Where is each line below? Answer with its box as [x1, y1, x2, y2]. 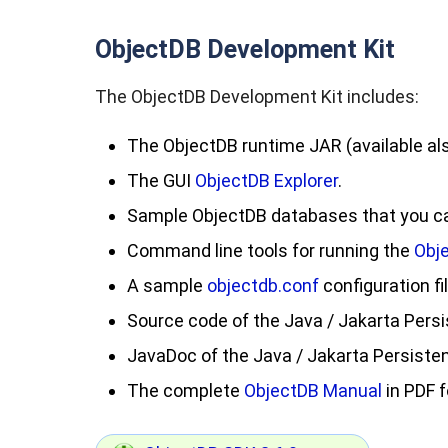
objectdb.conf [207, 275, 319, 296]
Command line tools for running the [127, 240, 414, 261]
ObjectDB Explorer [195, 170, 338, 191]
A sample [127, 275, 207, 296]
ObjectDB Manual [244, 380, 382, 401]
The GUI [127, 170, 195, 191]
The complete [127, 380, 244, 401]
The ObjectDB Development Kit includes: [95, 86, 419, 107]
